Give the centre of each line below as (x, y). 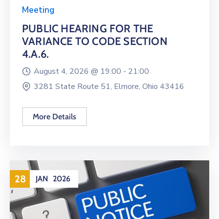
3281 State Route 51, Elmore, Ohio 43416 (109, 86)
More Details (55, 116)
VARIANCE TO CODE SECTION (95, 41)
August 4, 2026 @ (67, 71)
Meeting (38, 10)
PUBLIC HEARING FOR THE (88, 28)
